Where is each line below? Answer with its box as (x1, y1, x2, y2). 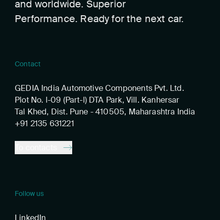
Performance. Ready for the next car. (15, 12, 184, 25)
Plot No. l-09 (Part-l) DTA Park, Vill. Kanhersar (15, 95, 180, 106)
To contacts (15, 142, 57, 153)
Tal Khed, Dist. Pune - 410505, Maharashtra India (15, 107, 195, 117)
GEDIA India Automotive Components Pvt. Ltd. (15, 83, 184, 94)
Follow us (15, 189, 44, 198)
